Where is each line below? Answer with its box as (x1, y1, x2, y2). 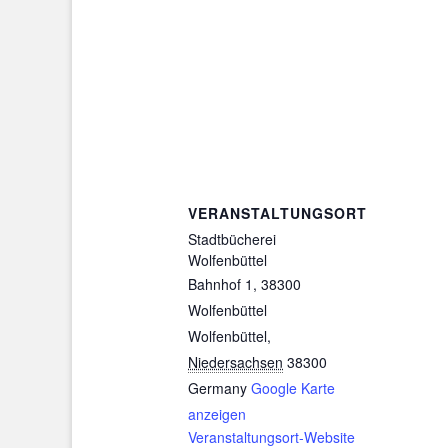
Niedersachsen (188, 351, 283, 372)
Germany (188, 377, 247, 398)
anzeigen (188, 403, 246, 424)
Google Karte (251, 377, 335, 398)
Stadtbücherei (188, 228, 276, 249)
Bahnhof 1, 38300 (188, 273, 301, 294)
